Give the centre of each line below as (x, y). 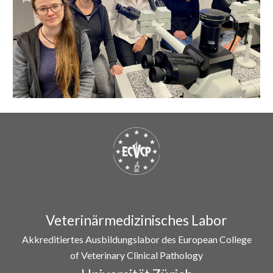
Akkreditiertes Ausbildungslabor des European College (136, 239)
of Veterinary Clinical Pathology (136, 255)
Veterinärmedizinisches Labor (136, 220)
